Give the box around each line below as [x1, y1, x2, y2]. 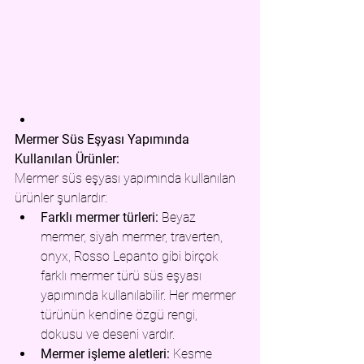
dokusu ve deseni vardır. [41, 327, 175, 343]
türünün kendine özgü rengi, [41, 307, 201, 323]
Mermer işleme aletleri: [41, 346, 170, 362]
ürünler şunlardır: [15, 190, 107, 206]
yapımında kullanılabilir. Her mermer [41, 288, 239, 304]
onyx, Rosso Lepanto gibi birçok [41, 249, 222, 265]
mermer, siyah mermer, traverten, [41, 229, 226, 245]
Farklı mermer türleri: [41, 210, 158, 226]
